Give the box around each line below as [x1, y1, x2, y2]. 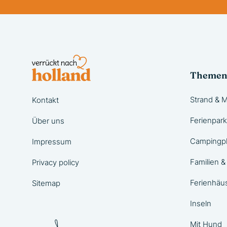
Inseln [190, 199, 211, 208]
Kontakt [32, 95, 59, 105]
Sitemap [32, 178, 60, 188]
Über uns [32, 116, 64, 126]
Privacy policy [32, 158, 79, 167]
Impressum [32, 137, 71, 146]
